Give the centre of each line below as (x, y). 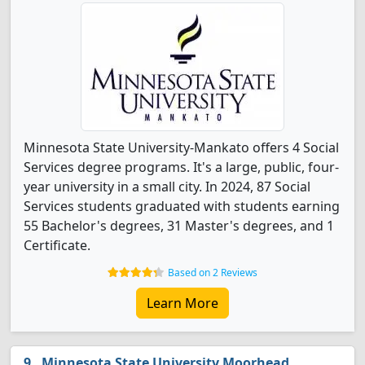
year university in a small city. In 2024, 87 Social (167, 187)
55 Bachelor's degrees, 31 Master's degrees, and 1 (179, 226)
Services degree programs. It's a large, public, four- (181, 167)
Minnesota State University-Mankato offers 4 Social (181, 147)
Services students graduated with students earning (182, 206)
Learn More (182, 303)
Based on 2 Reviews (213, 273)
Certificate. (57, 245)
